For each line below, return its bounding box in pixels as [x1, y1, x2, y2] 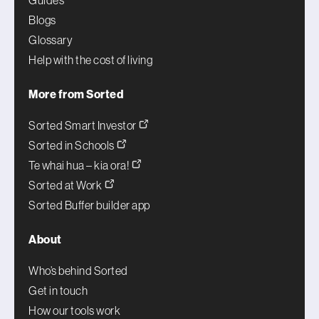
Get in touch [28, 284, 88, 297]
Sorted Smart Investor [28, 119, 138, 132]
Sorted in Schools [28, 139, 116, 152]
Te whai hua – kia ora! [28, 159, 131, 172]
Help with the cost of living [28, 53, 152, 66]
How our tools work [28, 304, 120, 317]
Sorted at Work [28, 179, 104, 192]
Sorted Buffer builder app [28, 199, 150, 211]
